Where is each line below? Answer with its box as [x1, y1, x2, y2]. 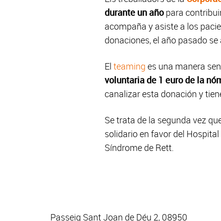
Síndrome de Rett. [105, 142, 174, 153]
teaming [113, 60, 146, 72]
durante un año [105, 6, 164, 18]
